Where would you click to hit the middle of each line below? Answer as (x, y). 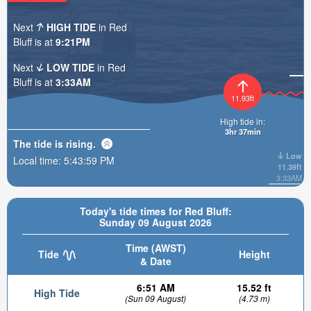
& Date (155, 261)
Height (254, 254)
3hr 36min (243, 131)
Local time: (39, 160)
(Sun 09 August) (155, 298)
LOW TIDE (71, 67)
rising (79, 143)
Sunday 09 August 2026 (155, 222)
